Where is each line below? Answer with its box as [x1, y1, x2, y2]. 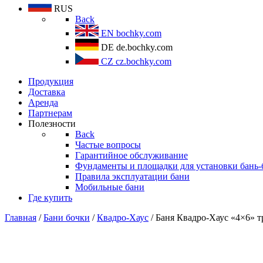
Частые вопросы [75, 140, 141, 150]
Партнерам [28, 108, 72, 118]
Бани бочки [43, 213, 90, 222]
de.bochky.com [116, 42, 173, 52]
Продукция [28, 76, 73, 86]
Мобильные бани [75, 182, 144, 192]
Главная [5, 213, 36, 222]
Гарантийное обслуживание [75, 150, 188, 160]
